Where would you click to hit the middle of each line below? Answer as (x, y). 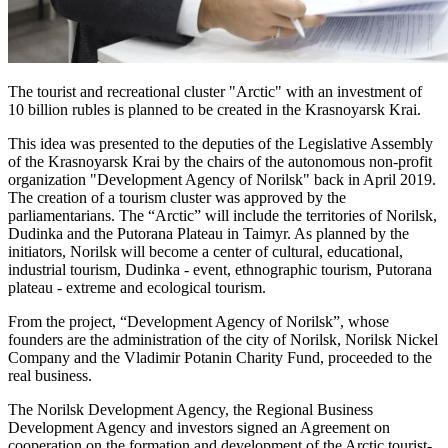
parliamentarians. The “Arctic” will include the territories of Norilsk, (222, 215)
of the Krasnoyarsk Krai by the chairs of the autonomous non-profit (220, 161)
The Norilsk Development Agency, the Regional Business (190, 409)
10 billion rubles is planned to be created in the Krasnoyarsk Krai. (214, 109)
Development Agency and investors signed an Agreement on (199, 427)
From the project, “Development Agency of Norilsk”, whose (198, 321)
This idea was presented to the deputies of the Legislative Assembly (220, 143)
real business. (50, 375)
